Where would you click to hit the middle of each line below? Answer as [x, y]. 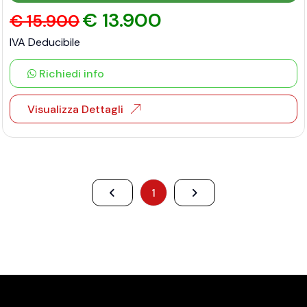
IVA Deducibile [45, 42]
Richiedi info [70, 74]
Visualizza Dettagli [75, 109]
